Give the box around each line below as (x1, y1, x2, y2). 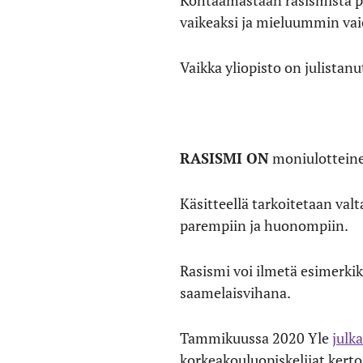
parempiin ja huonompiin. (180, 216, 348, 235)
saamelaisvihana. (180, 283, 291, 302)
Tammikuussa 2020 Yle (180, 328, 332, 348)
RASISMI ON (180, 148, 269, 168)
